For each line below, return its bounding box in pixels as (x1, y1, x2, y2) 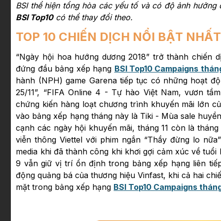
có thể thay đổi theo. (53, 12, 133, 23)
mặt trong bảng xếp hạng (16, 182, 114, 192)
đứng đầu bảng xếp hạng (16, 64, 114, 74)
